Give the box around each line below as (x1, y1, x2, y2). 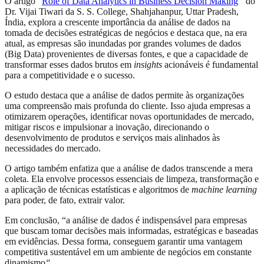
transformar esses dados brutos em (5, 59, 134, 70)
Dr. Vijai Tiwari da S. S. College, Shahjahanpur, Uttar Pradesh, (5, 6, 239, 16)
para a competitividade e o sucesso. (5, 70, 135, 80)
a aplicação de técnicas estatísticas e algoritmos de (5, 184, 192, 194)
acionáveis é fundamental (162, 59, 258, 70)
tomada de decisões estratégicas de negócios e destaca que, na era (5, 27, 247, 38)
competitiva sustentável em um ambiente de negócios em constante (5, 246, 252, 257)
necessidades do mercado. (5, 143, 101, 153)
